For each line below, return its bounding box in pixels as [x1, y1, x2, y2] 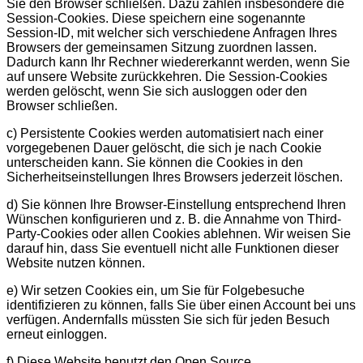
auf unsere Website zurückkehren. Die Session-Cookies [6, 70, 327, 84]
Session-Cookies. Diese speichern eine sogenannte [6, 11, 305, 26]
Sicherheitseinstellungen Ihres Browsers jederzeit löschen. [6, 170, 343, 185]
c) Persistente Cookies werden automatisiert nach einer [6, 126, 323, 141]
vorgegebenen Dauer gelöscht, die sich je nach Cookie [6, 141, 322, 156]
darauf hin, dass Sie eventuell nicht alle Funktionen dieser [6, 241, 339, 256]
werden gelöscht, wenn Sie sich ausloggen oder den [6, 84, 307, 99]
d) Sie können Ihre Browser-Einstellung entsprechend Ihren [6, 198, 346, 212]
